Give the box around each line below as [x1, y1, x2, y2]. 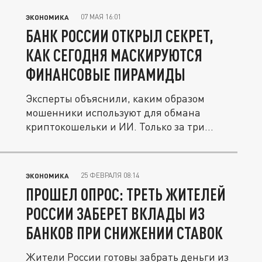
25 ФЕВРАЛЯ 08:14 [81, 171, 139, 180]
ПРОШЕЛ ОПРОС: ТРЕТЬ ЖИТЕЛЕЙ [26, 184, 226, 204]
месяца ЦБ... [26, 134, 86, 147]
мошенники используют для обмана [26, 106, 201, 119]
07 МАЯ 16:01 [81, 12, 121, 21]
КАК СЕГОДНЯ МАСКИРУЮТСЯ [26, 45, 202, 65]
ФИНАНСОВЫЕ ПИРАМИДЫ [26, 64, 185, 84]
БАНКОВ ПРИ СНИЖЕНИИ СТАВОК [26, 223, 223, 243]
